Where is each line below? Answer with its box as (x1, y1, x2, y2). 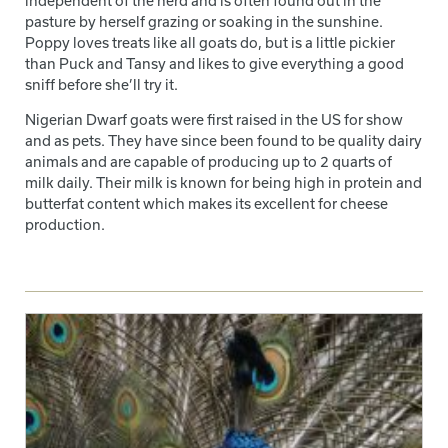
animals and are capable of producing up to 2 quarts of (25, 153, 392, 171)
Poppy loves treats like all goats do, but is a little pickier (25, 34, 395, 52)
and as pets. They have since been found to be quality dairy (25, 132, 422, 150)
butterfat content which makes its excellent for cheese (25, 195, 388, 213)
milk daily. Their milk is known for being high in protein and (25, 174, 422, 192)
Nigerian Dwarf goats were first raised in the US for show (25, 111, 403, 129)
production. (25, 216, 105, 234)
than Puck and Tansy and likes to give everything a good (25, 55, 404, 73)
